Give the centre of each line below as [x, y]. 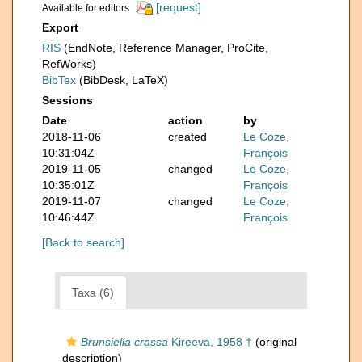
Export [60, 28]
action [185, 121]
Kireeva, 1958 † [210, 342]
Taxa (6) [93, 293]
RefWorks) [69, 64]
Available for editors [86, 8]
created [187, 137]
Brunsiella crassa [124, 342]
